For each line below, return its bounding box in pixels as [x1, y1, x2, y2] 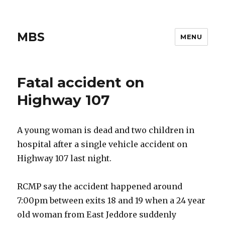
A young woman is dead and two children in [17, 125, 195, 135]
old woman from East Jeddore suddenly [17, 209, 177, 219]
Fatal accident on [17, 74, 145, 91]
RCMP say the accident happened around [17, 181, 183, 191]
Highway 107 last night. [17, 153, 112, 163]
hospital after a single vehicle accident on [17, 139, 188, 149]
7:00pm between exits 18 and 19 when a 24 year [17, 195, 206, 205]
